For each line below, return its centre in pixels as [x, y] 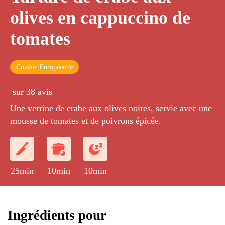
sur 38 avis [32, 92]
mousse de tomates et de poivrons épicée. [86, 121]
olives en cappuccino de [100, 18]
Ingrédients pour [57, 215]
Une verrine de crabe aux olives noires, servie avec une [111, 109]
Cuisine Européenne [44, 67]
